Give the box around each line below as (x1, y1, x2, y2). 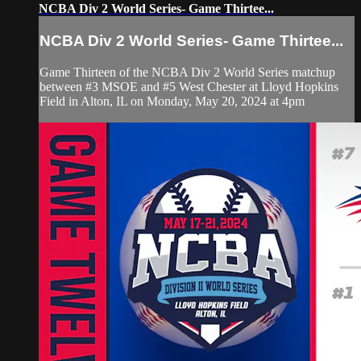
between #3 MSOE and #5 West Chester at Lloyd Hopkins (39, 79, 338, 93)
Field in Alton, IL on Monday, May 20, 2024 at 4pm (39, 93, 305, 108)
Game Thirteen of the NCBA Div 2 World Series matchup (39, 64, 335, 79)
